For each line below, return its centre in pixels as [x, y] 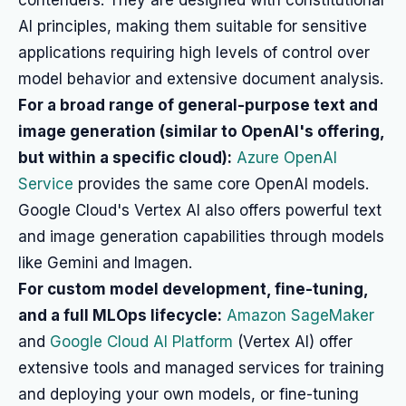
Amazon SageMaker [300, 315]
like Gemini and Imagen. [105, 263]
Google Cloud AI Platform [141, 342]
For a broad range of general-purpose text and [198, 105]
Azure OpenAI [287, 158]
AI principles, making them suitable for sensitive [193, 26]
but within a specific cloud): [125, 158]
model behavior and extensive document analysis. [201, 79]
